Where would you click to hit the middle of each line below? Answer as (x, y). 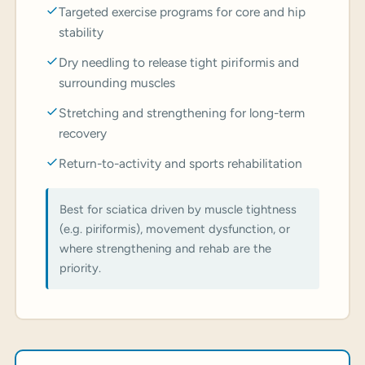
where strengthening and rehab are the (165, 249)
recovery (83, 134)
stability (81, 33)
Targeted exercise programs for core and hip (182, 12)
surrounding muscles (117, 83)
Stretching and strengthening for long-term (182, 113)
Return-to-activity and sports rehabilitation (180, 164)
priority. (80, 268)
